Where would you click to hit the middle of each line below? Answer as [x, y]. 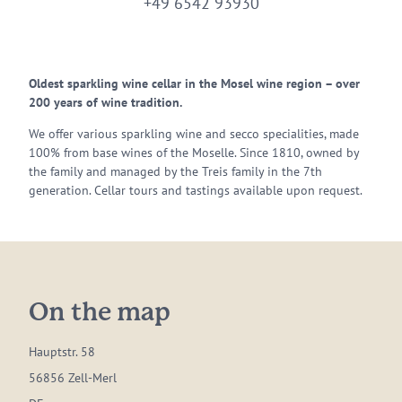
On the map [100, 313]
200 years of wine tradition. [105, 102]
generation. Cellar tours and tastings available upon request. [196, 190]
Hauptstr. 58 [62, 352]
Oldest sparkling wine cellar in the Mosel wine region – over [194, 83]
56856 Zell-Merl [73, 378]
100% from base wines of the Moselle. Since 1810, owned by [194, 153]
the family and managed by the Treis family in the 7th [175, 171]
